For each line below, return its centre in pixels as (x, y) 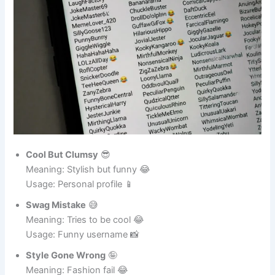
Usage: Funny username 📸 (83, 248)
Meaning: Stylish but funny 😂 (88, 183)
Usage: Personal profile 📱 (80, 198)
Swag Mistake (56, 219)
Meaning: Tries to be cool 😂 (85, 234)
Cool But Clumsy (62, 168)
